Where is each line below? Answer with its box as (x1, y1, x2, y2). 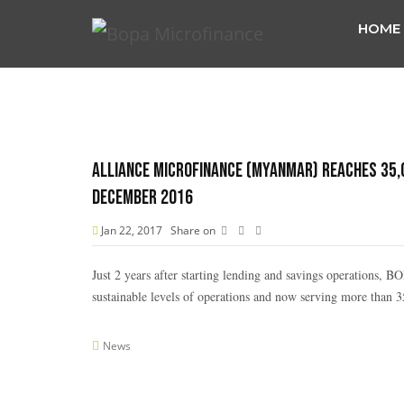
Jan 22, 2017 (98, 223, 162, 238)
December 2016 (92, 186, 193, 210)
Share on (170, 223, 216, 238)
